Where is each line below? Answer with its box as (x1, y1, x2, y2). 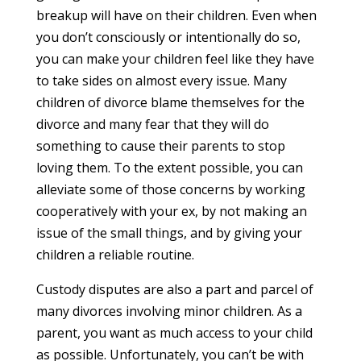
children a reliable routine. (35, 245, 194, 263)
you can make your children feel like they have (35, 49, 314, 68)
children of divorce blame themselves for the (35, 93, 305, 111)
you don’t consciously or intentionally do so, (35, 27, 301, 46)
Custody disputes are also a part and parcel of (35, 280, 313, 298)
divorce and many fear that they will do (35, 114, 269, 133)
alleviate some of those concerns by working (35, 180, 305, 198)
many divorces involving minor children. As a (35, 301, 302, 320)
